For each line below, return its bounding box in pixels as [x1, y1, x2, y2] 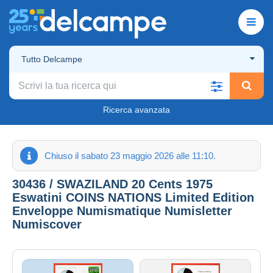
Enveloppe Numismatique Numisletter [12, 204, 232, 218]
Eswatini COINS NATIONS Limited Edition [12, 190, 254, 204]
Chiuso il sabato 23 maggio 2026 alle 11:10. [44, 150, 216, 161]
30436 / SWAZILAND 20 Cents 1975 [12, 177, 213, 191]
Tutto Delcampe [21, 54, 82, 64]
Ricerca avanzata [103, 104, 170, 115]
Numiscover [12, 217, 82, 231]
